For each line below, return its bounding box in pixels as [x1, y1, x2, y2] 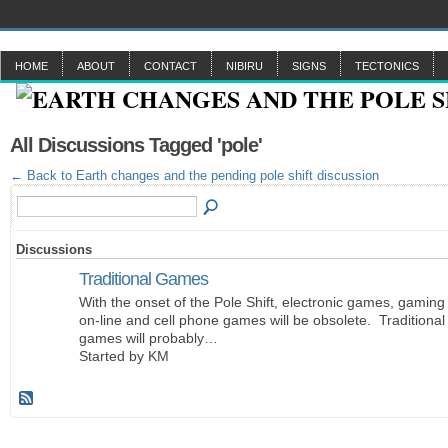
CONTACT [144, 60, 197, 72]
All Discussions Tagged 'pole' [10, 133, 262, 156]
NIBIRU [226, 60, 263, 72]
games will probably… [79, 330, 218, 347]
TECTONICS [355, 60, 419, 72]
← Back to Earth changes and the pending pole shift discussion [10, 168, 379, 183]
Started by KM [79, 348, 169, 365]
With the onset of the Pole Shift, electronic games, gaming [79, 294, 445, 311]
